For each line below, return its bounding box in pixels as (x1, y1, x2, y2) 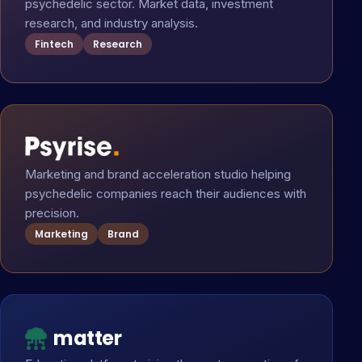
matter (53, 325, 122, 351)
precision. (25, 205, 79, 221)
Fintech (35, 37, 74, 51)
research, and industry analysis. (25, 15, 198, 31)
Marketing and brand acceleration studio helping (25, 166, 291, 182)
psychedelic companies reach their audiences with (25, 186, 306, 201)
